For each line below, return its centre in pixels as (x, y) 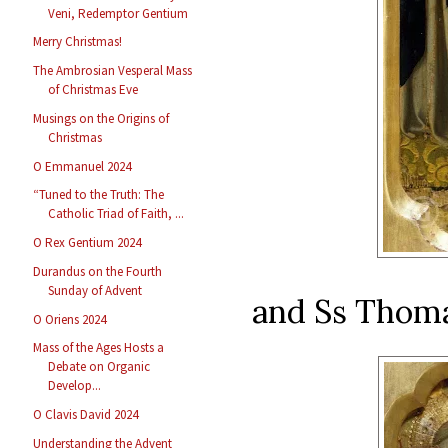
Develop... (75, 386)
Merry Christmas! (78, 42)
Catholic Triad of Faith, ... (116, 214)
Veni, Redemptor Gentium (118, 13)
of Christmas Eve (93, 90)
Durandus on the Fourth (98, 271)
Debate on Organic (99, 367)
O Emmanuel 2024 (82, 166)
